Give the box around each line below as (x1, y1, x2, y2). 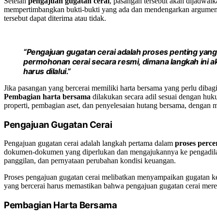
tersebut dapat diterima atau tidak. (4, 14, 106, 22)
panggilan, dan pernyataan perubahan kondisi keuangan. (4, 156, 176, 165)
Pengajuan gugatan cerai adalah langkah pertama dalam (4, 139, 175, 148)
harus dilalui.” (23, 66, 71, 76)
